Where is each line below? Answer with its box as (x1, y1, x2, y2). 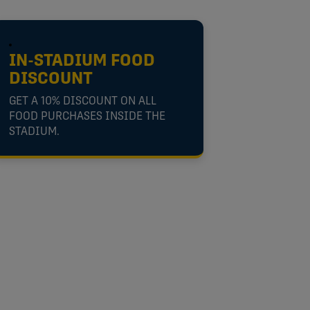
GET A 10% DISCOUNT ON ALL (8, 95, 156, 107)
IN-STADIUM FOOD (8, 53, 155, 70)
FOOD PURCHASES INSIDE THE (8, 111, 165, 122)
